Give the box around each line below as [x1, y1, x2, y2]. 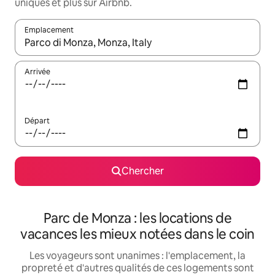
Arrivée [25, 67, 50, 77]
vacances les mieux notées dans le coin [20, 225, 255, 244]
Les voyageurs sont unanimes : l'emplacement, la [29, 249, 246, 263]
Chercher [121, 165, 164, 178]
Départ [25, 116, 50, 126]
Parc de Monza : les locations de [43, 209, 232, 228]
